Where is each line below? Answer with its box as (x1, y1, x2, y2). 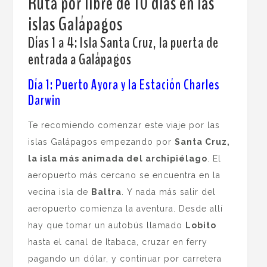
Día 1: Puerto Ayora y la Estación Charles (28, 75, 221, 95)
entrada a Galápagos (28, 49, 132, 70)
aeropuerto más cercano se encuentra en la (28, 170, 221, 181)
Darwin (28, 91, 61, 110)
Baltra (91, 187, 122, 197)
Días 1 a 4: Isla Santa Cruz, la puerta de (28, 32, 219, 54)
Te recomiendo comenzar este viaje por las (28, 120, 221, 131)
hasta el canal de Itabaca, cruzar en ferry (28, 237, 208, 247)
